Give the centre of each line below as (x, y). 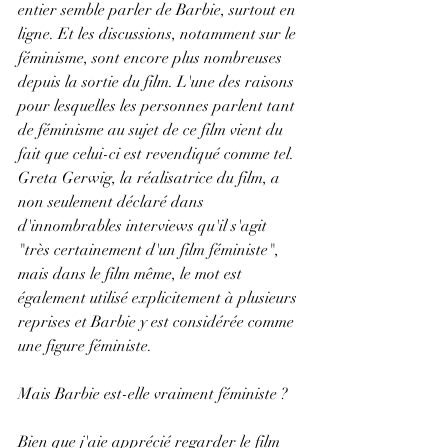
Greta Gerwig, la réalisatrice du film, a (151, 177)
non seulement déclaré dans (113, 201)
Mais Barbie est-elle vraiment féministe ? (155, 393)
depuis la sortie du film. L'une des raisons (158, 81)
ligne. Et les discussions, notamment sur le (159, 33)
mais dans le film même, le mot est (132, 273)
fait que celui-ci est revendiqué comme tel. (158, 153)
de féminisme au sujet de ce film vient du (152, 129)
